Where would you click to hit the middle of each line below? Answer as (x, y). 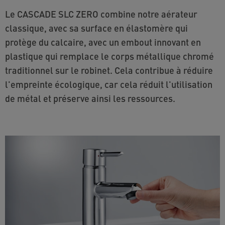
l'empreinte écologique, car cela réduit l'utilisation (109, 84)
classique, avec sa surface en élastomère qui (96, 28)
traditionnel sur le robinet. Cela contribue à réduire (109, 70)
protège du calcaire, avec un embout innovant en (103, 42)
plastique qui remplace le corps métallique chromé (109, 56)
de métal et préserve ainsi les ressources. (90, 98)
